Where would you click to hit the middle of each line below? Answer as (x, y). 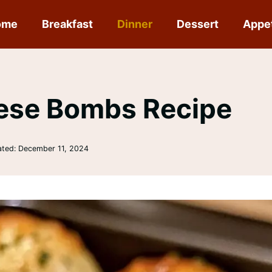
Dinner (135, 24)
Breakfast (68, 24)
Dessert (198, 24)
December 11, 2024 (53, 148)
